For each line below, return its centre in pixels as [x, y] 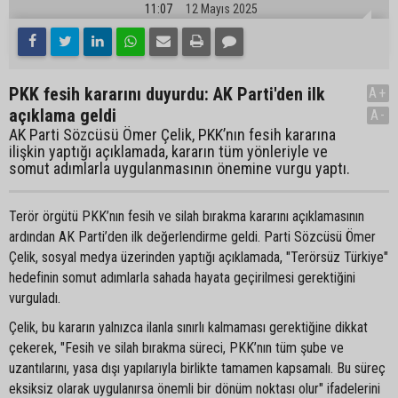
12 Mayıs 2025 [222, 9]
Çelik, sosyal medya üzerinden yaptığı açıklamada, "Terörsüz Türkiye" [199, 257]
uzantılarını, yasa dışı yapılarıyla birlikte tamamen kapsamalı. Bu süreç [197, 368]
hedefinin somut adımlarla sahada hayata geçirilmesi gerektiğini [182, 278]
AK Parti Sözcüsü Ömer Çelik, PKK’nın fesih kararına [172, 135]
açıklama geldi [63, 115]
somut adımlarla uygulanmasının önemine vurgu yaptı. [179, 168]
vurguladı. [35, 298]
